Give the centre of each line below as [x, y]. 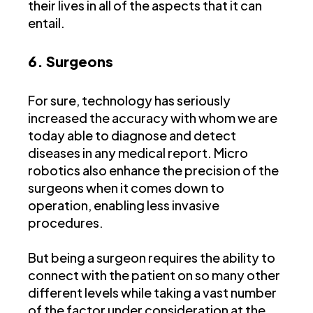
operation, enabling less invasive [124, 205]
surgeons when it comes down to [126, 188]
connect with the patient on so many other [154, 275]
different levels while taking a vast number [152, 293]
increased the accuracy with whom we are [153, 118]
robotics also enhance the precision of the [153, 170]
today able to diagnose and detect [132, 136]
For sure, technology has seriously [129, 101]
